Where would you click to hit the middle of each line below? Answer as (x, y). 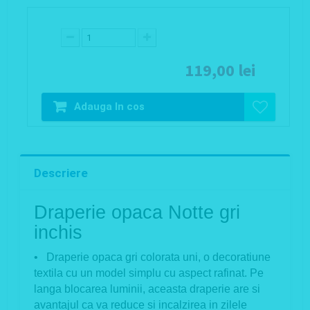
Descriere (61, 173)
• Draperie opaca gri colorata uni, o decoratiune (152, 257)
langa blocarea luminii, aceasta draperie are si (147, 289)
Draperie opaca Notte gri (137, 213)
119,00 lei (220, 71)
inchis (58, 233)
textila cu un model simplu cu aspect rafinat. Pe (149, 273)
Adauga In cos (109, 107)
